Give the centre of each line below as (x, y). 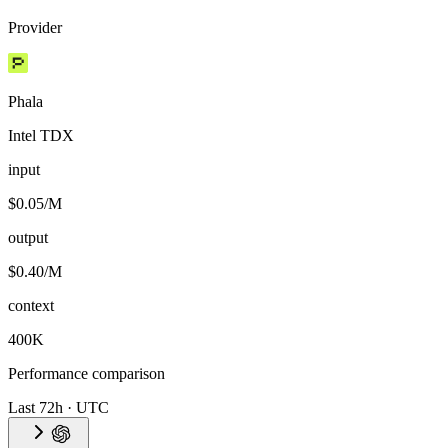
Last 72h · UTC (58, 407)
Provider (35, 27)
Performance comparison (86, 373)
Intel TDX (41, 135)
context (31, 305)
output (28, 237)
